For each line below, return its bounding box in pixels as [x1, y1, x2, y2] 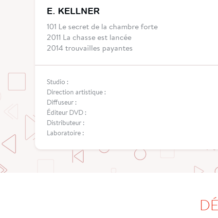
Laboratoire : [47, 128, 84, 138]
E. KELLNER [47, 6, 100, 17]
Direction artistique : [47, 88, 106, 97]
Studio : [47, 77, 69, 87]
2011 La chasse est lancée [47, 32, 131, 42]
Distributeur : [47, 118, 85, 127]
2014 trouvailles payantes [47, 42, 133, 53]
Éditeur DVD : [47, 108, 87, 117]
